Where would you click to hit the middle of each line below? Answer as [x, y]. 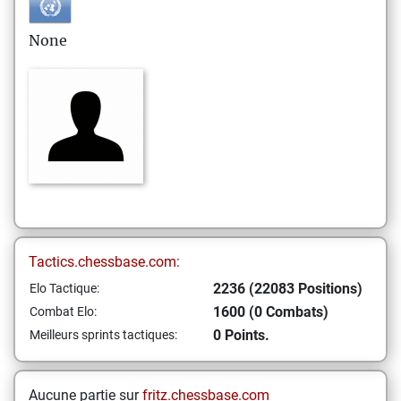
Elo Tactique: [64, 288]
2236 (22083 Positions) [288, 289]
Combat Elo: [63, 311]
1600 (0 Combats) [271, 312]
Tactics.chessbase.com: [104, 262]
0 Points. [241, 335]
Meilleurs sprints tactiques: [103, 335]
